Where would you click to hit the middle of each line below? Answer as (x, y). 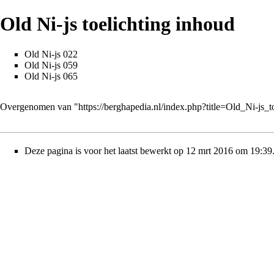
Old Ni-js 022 (51, 54)
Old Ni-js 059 (51, 65)
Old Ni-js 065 (51, 76)
